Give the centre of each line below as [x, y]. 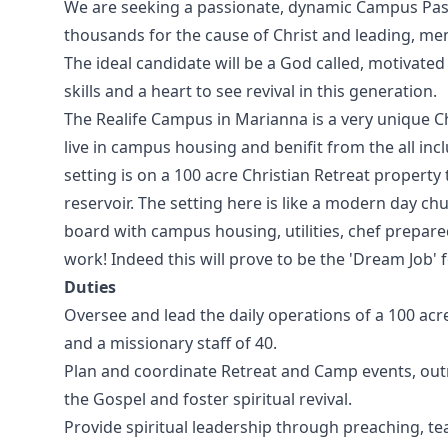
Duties [90, 287]
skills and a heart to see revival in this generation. [250, 91]
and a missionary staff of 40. [170, 343]
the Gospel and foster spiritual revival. [208, 399]
